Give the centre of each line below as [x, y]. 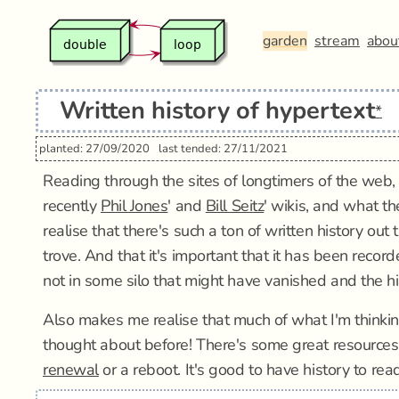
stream [337, 41]
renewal [71, 370]
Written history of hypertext [217, 111]
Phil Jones [134, 206]
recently [72, 206]
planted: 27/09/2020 [94, 149]
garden [285, 41]
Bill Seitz [235, 206]
